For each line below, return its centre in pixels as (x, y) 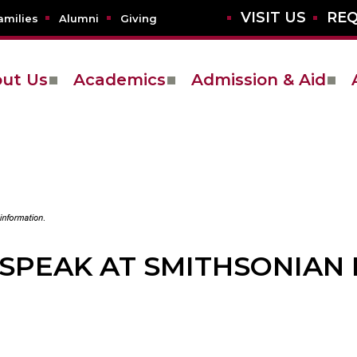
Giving (138, 19)
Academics (120, 80)
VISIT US (273, 18)
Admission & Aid (259, 80)
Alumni (79, 19)
